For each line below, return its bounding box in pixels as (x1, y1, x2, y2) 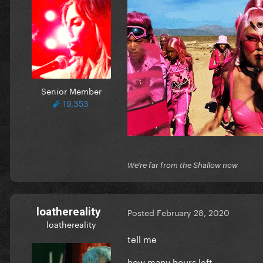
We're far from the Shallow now (127, 160, 238, 170)
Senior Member (41, 83, 102, 97)
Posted (127, 205, 157, 219)
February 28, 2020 (157, 205, 230, 219)
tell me (127, 231, 159, 245)
